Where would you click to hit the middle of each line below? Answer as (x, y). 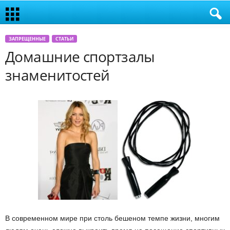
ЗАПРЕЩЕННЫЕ (27, 39)
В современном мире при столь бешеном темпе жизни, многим (112, 218)
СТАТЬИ (64, 39)
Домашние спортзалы (80, 56)
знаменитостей (57, 75)
